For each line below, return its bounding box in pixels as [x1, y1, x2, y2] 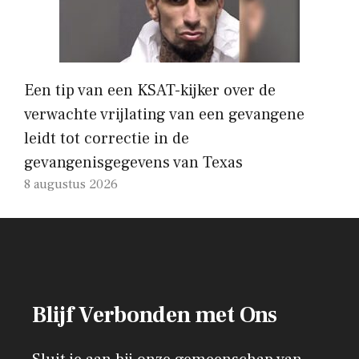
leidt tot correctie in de [24, 127, 189, 149]
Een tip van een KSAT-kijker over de [24, 79, 276, 101]
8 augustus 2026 [24, 175, 118, 192]
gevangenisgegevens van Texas [24, 151, 243, 173]
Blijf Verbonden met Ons [32, 300, 277, 329]
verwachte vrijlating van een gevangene [24, 103, 305, 125]
